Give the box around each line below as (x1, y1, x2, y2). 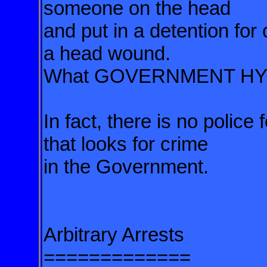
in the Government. (44, 156, 209, 178)
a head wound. (44, 42, 176, 64)
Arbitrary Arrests (44, 223, 184, 246)
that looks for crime (44, 133, 213, 155)
